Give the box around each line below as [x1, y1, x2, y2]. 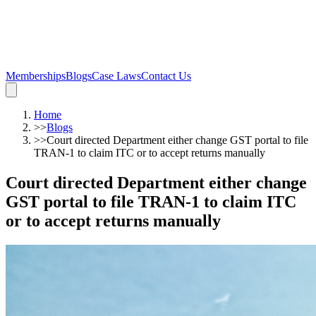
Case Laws [92, 70, 141, 82]
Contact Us [141, 70, 191, 82]
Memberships [6, 70, 66, 82]
